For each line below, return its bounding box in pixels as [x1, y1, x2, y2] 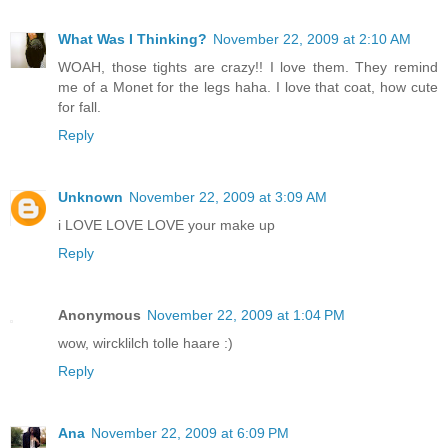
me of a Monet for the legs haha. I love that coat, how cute [58, 78, 438, 95]
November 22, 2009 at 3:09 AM [129, 188, 327, 205]
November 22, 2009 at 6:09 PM [91, 424, 289, 441]
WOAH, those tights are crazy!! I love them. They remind [58, 58, 438, 75]
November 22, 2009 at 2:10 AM [213, 30, 411, 47]
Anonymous [58, 306, 141, 323]
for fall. [58, 98, 101, 115]
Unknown [58, 188, 123, 205]
